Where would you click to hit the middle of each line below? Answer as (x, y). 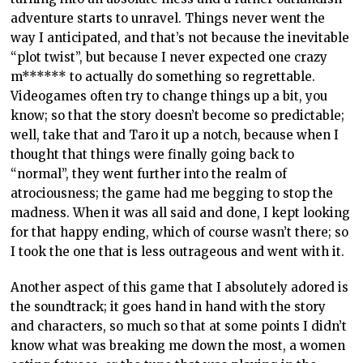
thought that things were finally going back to (153, 155)
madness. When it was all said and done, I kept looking (181, 213)
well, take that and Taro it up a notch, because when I (175, 135)
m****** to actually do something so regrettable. (163, 77)
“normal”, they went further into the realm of (149, 174)
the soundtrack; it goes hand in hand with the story (169, 307)
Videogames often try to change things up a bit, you (169, 96)
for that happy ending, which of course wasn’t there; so (180, 233)
